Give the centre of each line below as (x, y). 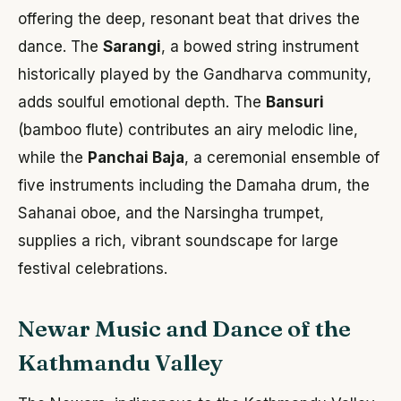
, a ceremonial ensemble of (282, 158)
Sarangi (132, 47)
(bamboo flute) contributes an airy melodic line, (188, 130)
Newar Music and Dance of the (184, 329)
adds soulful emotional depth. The (142, 102)
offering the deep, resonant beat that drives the (189, 19)
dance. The (60, 47)
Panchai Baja (136, 158)
